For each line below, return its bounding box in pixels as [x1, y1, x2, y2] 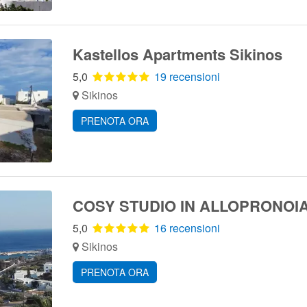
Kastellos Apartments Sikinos [72, 43, 282, 65]
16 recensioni [153, 220, 220, 236]
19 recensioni [153, 69, 220, 84]
